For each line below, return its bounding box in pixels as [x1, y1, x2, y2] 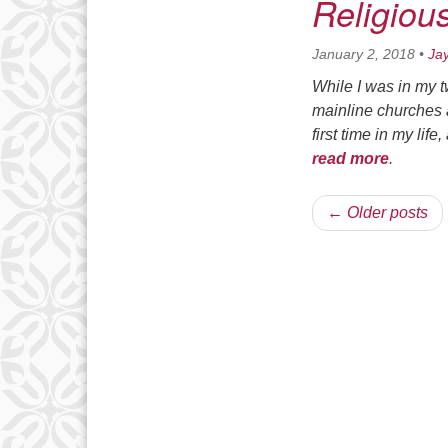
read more [312, 150, 389, 167]
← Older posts [327, 204, 428, 221]
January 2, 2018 [312, 46, 415, 62]
